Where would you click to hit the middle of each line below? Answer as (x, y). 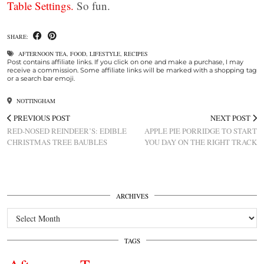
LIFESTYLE (105, 53)
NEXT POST (231, 118)
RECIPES (136, 53)
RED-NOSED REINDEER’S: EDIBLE (67, 131)
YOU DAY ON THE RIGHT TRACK (201, 142)
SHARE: (19, 36)
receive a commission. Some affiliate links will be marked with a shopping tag (132, 70)
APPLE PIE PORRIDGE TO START (201, 131)
